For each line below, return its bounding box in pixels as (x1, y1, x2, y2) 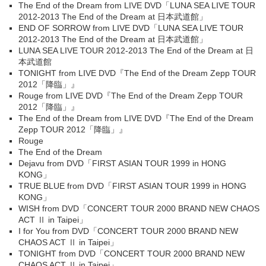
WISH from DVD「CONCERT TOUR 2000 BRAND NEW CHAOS (18, 204, 259, 213)
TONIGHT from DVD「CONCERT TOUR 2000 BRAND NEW (18, 249, 245, 258)
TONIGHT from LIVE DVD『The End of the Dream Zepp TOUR (18, 68, 256, 78)
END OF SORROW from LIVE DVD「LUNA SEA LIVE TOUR (18, 23, 243, 33)
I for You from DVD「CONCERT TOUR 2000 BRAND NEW (18, 226, 238, 236)
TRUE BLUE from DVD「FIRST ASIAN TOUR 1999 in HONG (18, 181, 246, 191)
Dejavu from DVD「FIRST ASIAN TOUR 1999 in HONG (18, 159, 226, 168)
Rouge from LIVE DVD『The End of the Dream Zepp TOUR (18, 91, 243, 100)
